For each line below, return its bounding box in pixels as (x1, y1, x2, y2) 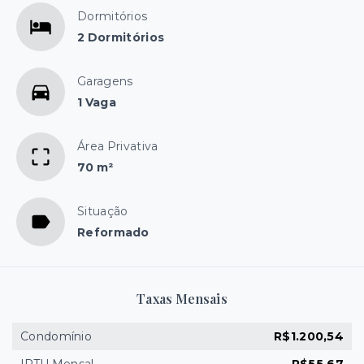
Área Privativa (77, 139, 158, 154)
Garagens (77, 74, 133, 89)
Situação (77, 204, 128, 219)
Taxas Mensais (136, 290, 228, 307)
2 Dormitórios (77, 30, 165, 45)
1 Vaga (77, 95, 117, 110)
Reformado (77, 225, 149, 240)
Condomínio (20, 329, 92, 344)
